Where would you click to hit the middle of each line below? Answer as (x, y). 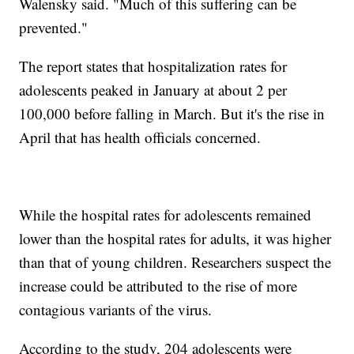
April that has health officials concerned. (140, 137)
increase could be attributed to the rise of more (158, 286)
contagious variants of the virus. (116, 310)
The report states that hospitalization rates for (153, 66)
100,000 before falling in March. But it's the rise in (172, 114)
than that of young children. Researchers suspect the (175, 262)
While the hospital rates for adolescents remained (166, 215)
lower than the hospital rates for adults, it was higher (175, 239)
